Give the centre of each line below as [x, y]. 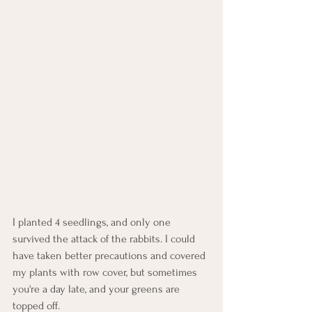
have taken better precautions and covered [110, 256]
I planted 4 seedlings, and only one [93, 223]
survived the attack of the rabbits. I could [105, 239]
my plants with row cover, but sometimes [106, 273]
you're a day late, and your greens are [97, 289]
